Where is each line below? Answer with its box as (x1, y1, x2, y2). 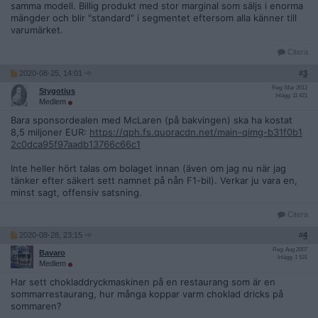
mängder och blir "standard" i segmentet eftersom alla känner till (11, 12, 297, 23)
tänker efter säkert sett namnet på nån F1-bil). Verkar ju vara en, (11, 175, 297, 186)
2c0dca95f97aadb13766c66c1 (11, 138, 141, 150)
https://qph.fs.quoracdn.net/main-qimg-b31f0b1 (89, 126, 302, 138)
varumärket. (11, 24, 63, 35)
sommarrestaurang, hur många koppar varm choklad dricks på (11, 288, 283, 300)
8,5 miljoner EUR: (11, 126, 89, 138)
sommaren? (11, 300, 62, 312)
